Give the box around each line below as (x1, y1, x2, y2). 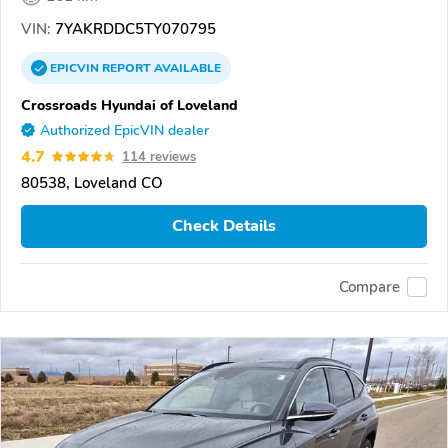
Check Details (172, 215, 276, 238)
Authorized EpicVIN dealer (40, 120, 209, 140)
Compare (339, 277, 400, 298)
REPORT (102, 59, 151, 76)
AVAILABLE (151, 59, 221, 76)
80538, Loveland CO (21, 172, 163, 193)
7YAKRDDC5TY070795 (51, 18, 216, 39)
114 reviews (122, 147, 196, 166)
